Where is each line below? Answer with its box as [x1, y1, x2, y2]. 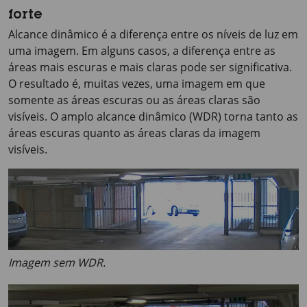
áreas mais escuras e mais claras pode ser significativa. [8, 60, 292, 75]
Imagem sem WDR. [8, 255, 106, 271]
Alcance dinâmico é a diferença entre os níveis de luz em [8, 27, 298, 42]
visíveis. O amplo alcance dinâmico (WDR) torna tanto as [8, 109, 298, 124]
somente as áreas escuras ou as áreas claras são [8, 93, 260, 108]
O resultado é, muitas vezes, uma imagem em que [8, 76, 265, 91]
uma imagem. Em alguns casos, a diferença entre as [8, 43, 275, 58]
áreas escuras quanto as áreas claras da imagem [8, 125, 260, 140]
